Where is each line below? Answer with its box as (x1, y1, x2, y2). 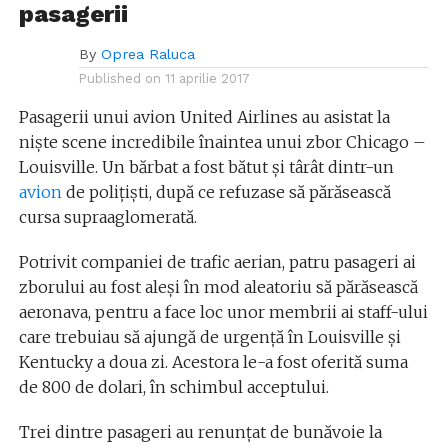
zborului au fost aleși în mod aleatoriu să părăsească (18, 277, 418, 297)
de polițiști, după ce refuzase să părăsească (61, 182, 391, 202)
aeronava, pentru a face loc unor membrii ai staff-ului (18, 302, 428, 322)
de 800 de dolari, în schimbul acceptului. (18, 377, 329, 397)
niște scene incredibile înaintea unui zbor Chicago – (18, 132, 426, 152)
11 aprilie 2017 (164, 71, 250, 86)
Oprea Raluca (100, 46, 195, 62)
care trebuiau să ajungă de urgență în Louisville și (18, 327, 401, 347)
